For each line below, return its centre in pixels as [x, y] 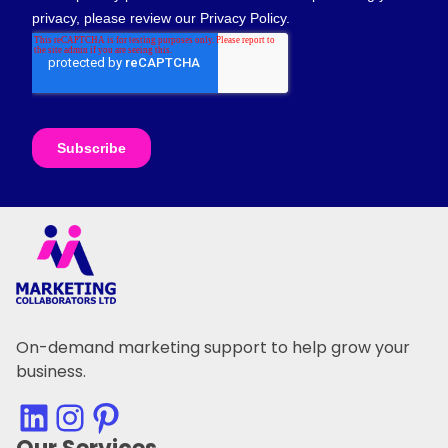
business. [51, 371]
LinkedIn [27, 416]
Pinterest [93, 416]
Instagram [69, 416]
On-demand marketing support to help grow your [213, 347]
